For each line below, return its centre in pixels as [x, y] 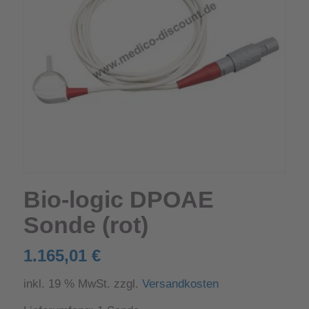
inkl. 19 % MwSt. [67, 284]
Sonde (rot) [86, 225]
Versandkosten [180, 284]
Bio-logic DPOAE [118, 199]
